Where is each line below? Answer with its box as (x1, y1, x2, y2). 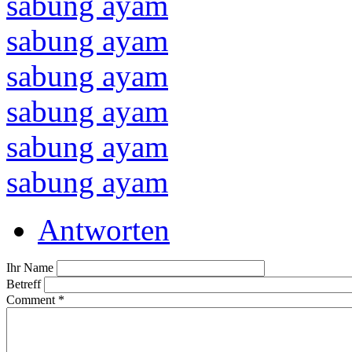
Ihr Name (6, 260, 57, 274)
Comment (6, 292, 58, 306)
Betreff (6, 277, 44, 291)
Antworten (38, 212, 170, 247)
